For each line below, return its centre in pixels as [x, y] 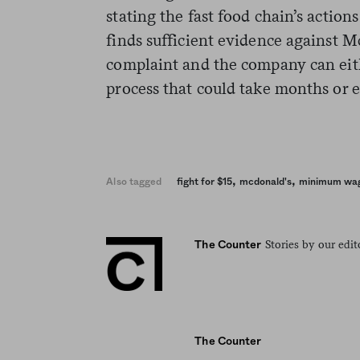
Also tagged [134, 181]
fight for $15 [205, 181]
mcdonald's [266, 181]
